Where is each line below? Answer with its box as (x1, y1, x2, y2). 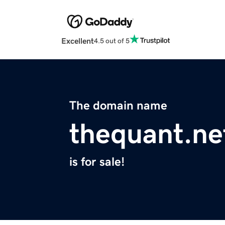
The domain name (69, 99, 167, 112)
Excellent (61, 37, 94, 45)
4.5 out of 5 (94, 37, 130, 44)
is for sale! (69, 156, 125, 168)
